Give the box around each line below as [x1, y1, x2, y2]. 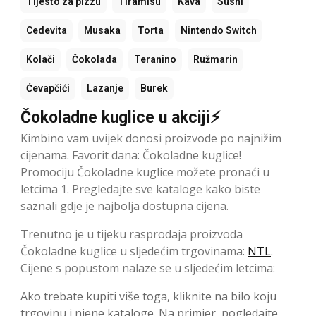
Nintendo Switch [181, 24, 257, 36]
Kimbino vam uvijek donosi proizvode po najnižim [20, 130, 281, 146]
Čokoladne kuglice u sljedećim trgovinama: [20, 243, 248, 259]
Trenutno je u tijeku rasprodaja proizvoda [20, 226, 243, 242]
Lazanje [87, 82, 123, 94]
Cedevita [26, 24, 67, 36]
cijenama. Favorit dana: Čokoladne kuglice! [20, 147, 241, 163]
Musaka [84, 24, 121, 36]
